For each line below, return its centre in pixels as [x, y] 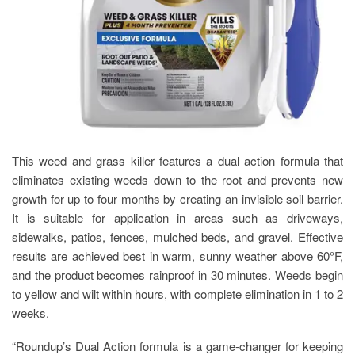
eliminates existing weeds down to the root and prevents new [177, 179]
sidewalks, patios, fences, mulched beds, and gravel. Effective [177, 236]
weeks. [31, 312]
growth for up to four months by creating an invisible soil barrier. [177, 198]
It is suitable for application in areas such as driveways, [177, 217]
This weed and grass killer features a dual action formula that [177, 160]
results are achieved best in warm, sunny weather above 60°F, [177, 255]
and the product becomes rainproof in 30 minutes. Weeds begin [177, 274]
